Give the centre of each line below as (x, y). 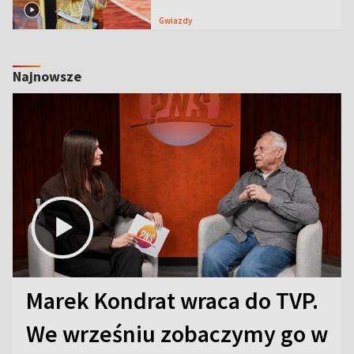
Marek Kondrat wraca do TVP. (172, 301)
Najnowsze (47, 76)
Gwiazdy (178, 20)
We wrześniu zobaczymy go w (177, 334)
